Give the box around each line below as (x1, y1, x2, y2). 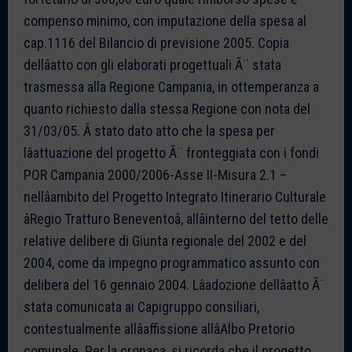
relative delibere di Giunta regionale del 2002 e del (24, 232, 306, 249)
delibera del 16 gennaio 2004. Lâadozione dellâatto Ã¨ (24, 276, 326, 293)
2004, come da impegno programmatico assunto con (24, 254, 320, 271)
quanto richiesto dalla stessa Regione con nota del (24, 100, 310, 117)
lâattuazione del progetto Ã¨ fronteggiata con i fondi (24, 144, 319, 161)
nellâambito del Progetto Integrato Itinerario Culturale (24, 188, 326, 205)
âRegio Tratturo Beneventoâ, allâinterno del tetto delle (24, 210, 328, 227)
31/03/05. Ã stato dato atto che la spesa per (24, 122, 275, 139)
